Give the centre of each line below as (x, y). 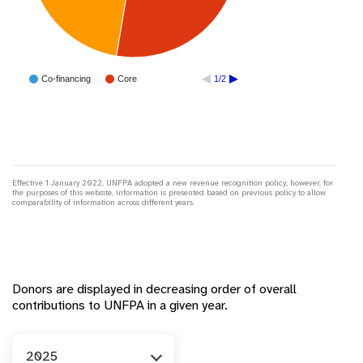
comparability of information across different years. (103, 202)
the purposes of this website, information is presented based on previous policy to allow (169, 192)
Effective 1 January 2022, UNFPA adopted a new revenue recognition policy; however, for (173, 182)
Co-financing (66, 79)
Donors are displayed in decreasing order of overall (154, 288)
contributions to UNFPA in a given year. (120, 305)
